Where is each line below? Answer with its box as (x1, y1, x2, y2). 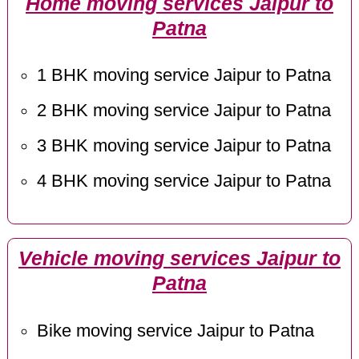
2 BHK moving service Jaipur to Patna (36, 101, 331, 121)
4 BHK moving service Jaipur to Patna (36, 171, 331, 192)
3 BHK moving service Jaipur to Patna (36, 136, 331, 156)
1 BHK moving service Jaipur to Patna (36, 66, 331, 86)
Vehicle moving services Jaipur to (18, 248, 341, 270)
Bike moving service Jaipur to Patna (36, 321, 314, 341)
